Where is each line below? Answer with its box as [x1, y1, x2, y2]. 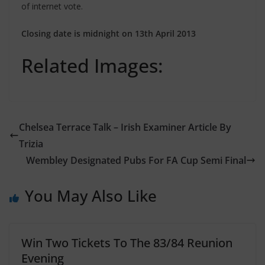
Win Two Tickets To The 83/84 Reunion [21, 235, 232, 251]
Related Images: [21, 53, 163, 78]
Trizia [19, 137, 43, 150]
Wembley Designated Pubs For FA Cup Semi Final [26, 154, 246, 167]
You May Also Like [25, 185, 157, 206]
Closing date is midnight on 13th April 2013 [21, 28, 196, 39]
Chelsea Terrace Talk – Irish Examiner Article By [19, 121, 231, 134]
